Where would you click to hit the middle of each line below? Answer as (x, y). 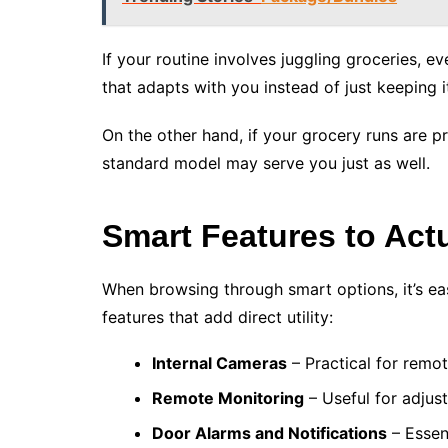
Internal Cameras (219, 363)
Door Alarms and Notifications (269, 433)
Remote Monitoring (228, 398)
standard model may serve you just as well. (266, 163)
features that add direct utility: (217, 317)
